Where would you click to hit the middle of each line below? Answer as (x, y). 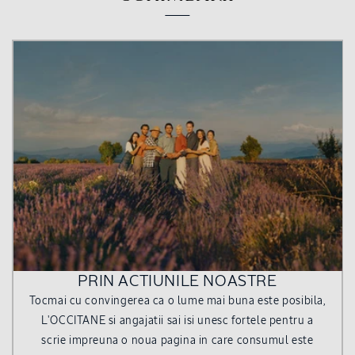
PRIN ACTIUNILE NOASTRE (177, 282)
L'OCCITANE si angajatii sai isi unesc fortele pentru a (177, 321)
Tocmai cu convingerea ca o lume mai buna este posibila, (177, 302)
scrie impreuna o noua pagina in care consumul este (177, 341)
